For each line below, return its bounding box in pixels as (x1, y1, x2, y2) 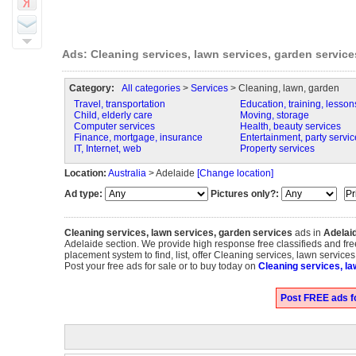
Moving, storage (239, 110, 309, 121)
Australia (107, 168, 146, 179)
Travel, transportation (73, 99, 165, 110)
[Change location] (196, 168, 273, 179)
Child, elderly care (73, 110, 153, 121)
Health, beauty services (239, 121, 341, 132)
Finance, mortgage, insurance (73, 132, 203, 143)
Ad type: (64, 188, 103, 199)
